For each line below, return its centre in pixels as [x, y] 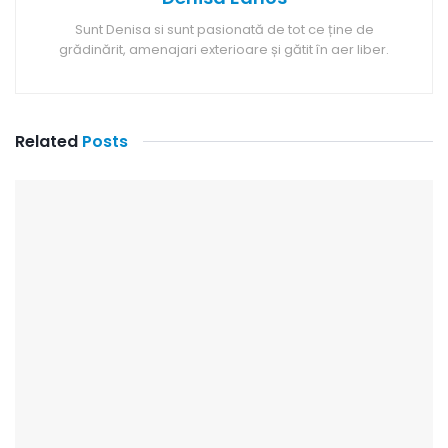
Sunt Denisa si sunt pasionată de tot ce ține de [224, 29]
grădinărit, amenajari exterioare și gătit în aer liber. [224, 49]
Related [46, 141]
